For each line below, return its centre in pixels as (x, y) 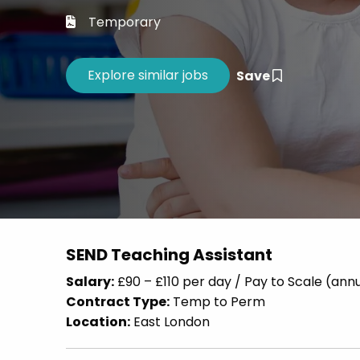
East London (170, 322)
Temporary (125, 22)
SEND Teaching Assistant (169, 255)
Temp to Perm (217, 302)
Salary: (90, 282)
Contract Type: (118, 302)
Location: (98, 322)
